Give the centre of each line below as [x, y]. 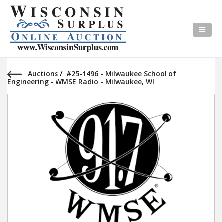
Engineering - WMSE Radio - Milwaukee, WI [81, 82]
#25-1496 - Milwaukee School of [121, 74]
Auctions [44, 74]
